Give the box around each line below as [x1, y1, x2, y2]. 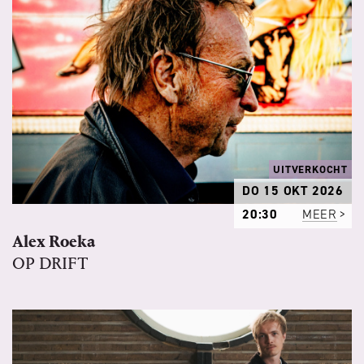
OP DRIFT [12, 253, 89, 275]
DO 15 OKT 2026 [241, 182, 344, 200]
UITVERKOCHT [273, 162, 348, 177]
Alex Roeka [12, 232, 95, 253]
